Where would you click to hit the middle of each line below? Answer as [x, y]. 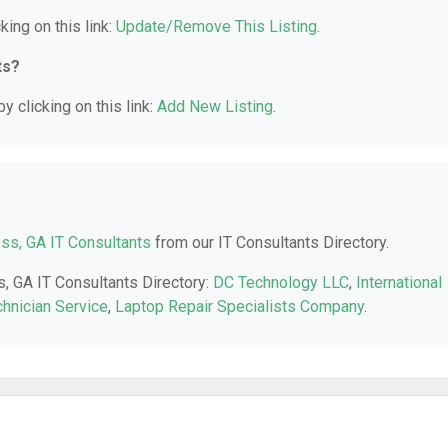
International [399, 282]
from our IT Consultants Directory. [270, 242]
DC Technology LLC [281, 282]
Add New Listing [215, 106]
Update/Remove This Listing [216, 26]
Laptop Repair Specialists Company [239, 306]
